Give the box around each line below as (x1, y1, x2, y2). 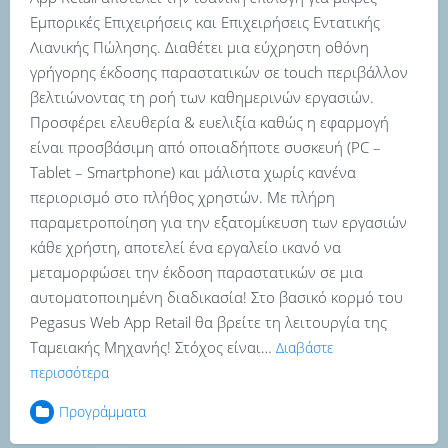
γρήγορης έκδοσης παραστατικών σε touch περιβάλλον (30, 62, 408, 82)
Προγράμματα (59, 402, 146, 421)
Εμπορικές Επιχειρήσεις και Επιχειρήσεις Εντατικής (30, 12, 380, 32)
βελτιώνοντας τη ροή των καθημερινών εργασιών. (30, 87, 374, 107)
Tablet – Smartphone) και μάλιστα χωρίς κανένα (30, 162, 356, 182)
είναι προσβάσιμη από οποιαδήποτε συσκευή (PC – (30, 137, 381, 157)
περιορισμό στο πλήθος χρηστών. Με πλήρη (30, 187, 335, 207)
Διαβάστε (276, 339, 333, 357)
